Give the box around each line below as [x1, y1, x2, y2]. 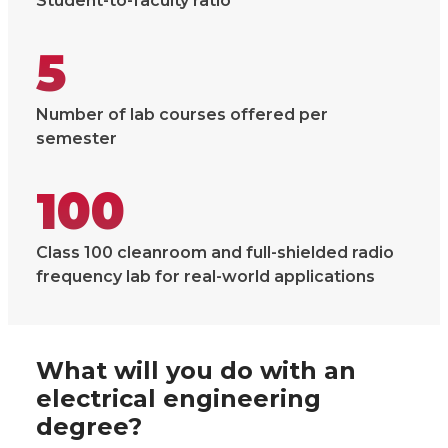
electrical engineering [36, 383, 321, 413]
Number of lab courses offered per [36, 104, 328, 124]
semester [36, 128, 117, 148]
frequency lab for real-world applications [36, 266, 375, 286]
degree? [36, 411, 142, 441]
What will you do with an [36, 355, 356, 385]
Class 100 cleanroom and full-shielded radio [36, 242, 394, 262]
